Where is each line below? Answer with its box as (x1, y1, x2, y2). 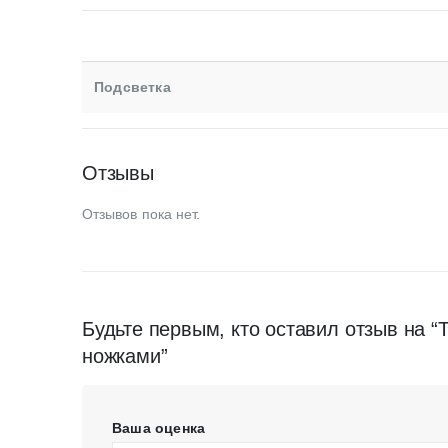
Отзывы (82, 161, 154, 184)
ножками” (82, 344, 168, 367)
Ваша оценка (112, 419, 206, 436)
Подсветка (94, 78, 171, 95)
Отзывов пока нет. (82, 205, 201, 222)
